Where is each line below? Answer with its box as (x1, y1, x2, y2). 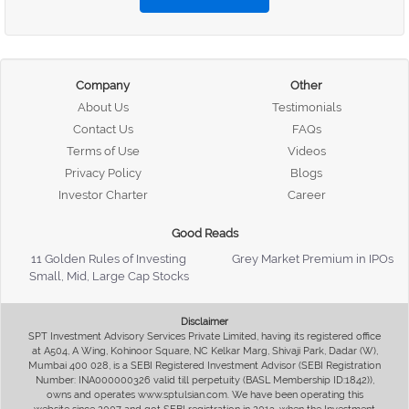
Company (76, 78, 130, 92)
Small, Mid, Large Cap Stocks (28, 268, 189, 283)
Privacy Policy (64, 165, 142, 180)
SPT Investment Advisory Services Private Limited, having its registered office (28, 330, 381, 342)
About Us (77, 100, 129, 114)
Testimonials (271, 100, 341, 114)
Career (287, 187, 326, 202)
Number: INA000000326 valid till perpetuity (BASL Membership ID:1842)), (35, 373, 374, 386)
